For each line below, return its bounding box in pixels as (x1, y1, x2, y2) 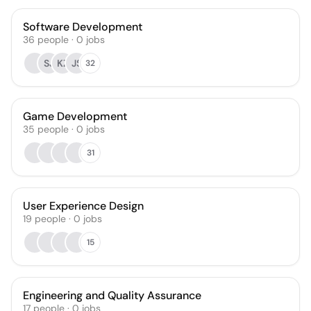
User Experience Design (23, 199, 144, 213)
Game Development (23, 109, 127, 124)
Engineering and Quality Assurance (23, 288, 201, 303)
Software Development (23, 19, 142, 34)
